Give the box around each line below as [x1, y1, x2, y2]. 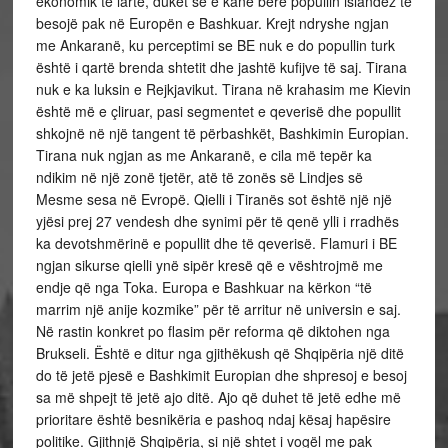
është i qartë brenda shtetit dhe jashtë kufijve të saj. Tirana [35, 57, 407, 77]
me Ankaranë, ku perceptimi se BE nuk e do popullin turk [35, 35, 395, 55]
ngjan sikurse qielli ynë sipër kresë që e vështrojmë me [35, 255, 383, 275]
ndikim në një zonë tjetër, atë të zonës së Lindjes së [35, 167, 363, 187]
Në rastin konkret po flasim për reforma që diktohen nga [35, 321, 390, 341]
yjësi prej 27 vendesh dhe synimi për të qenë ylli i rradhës [35, 211, 399, 231]
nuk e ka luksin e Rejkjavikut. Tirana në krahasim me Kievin [35, 79, 411, 99]
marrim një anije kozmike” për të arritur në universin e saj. [35, 299, 401, 319]
